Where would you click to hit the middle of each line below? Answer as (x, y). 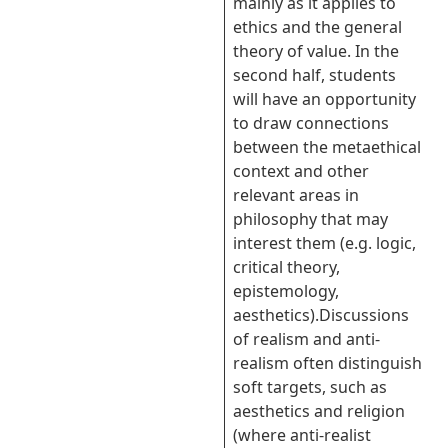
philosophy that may (310, 219)
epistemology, (286, 291)
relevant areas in (296, 195)
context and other (301, 171)
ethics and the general (317, 27)
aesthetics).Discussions (321, 315)
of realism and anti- (306, 339)
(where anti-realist (302, 435)
